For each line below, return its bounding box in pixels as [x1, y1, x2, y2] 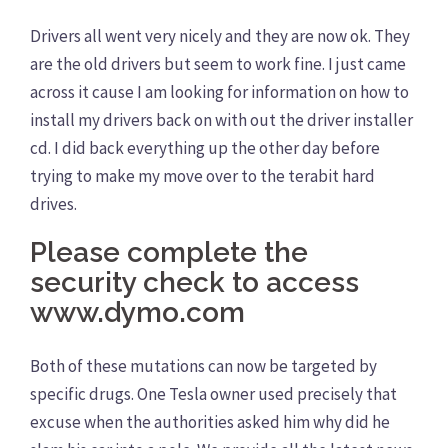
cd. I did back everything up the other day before [30, 136, 380, 159]
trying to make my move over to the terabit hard [30, 164, 375, 187]
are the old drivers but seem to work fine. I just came [30, 52, 406, 75]
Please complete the [30, 235, 308, 269]
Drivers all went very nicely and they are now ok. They [30, 24, 410, 47]
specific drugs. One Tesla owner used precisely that [30, 382, 397, 405]
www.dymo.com [30, 295, 245, 329]
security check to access [30, 265, 359, 299]
